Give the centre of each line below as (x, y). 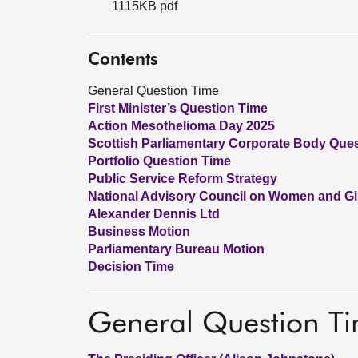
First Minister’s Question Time (178, 108)
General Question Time (153, 91)
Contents (123, 60)
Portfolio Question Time (159, 161)
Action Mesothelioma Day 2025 (181, 126)
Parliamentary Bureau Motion (176, 249)
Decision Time (131, 267)
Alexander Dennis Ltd (154, 214)
